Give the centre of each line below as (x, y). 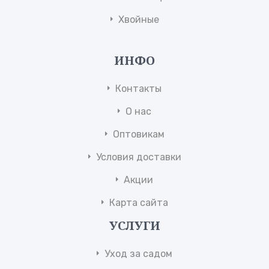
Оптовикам (138, 134)
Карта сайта (138, 203)
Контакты (138, 89)
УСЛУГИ (134, 225)
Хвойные (138, 20)
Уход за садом (138, 254)
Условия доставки (138, 157)
